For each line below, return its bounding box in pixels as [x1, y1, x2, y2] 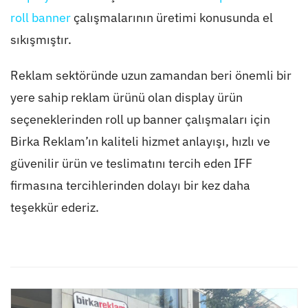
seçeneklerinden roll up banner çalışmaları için [10, 111, 270, 128]
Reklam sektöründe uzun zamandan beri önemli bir [10, 67, 291, 84]
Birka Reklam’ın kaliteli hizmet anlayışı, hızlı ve [10, 133, 270, 150]
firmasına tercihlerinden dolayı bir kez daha [10, 177, 250, 194]
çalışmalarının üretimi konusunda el [70, 10, 273, 26]
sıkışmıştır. [10, 32, 71, 48]
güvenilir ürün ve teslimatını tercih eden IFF [10, 155, 252, 172]
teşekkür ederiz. [10, 199, 99, 216]
